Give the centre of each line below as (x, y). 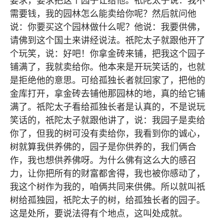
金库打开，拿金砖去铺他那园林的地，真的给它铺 (108, 93)
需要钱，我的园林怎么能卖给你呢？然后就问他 (103, 13)
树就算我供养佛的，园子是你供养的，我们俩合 (103, 147)
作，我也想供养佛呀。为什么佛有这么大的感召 (103, 160)
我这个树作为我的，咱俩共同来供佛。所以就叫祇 (108, 186)
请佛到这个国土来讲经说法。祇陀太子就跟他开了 (108, 40)
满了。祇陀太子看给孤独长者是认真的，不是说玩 (108, 107)
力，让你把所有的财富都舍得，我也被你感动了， (108, 173)
